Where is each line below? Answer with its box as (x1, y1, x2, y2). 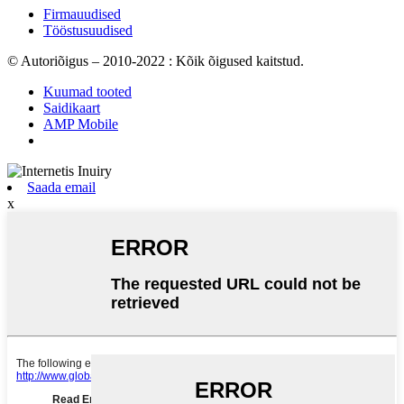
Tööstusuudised (43, 23, 133, 39)
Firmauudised (43, 6, 121, 23)
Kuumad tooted (43, 84, 132, 100)
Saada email (27, 179, 96, 196)
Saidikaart (43, 100, 100, 116)
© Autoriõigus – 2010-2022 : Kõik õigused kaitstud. (7, 53, 304, 69)
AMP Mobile (43, 116, 118, 133)
